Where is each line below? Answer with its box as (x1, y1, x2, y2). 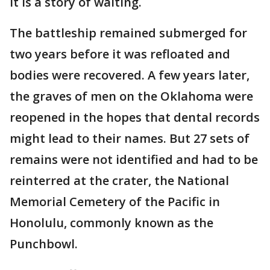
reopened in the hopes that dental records (10, 109, 260, 125)
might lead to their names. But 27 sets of (10, 130, 250, 146)
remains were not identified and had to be (10, 151, 258, 168)
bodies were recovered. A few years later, (10, 67, 250, 83)
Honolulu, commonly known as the (10, 215, 213, 231)
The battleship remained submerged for (10, 25, 247, 41)
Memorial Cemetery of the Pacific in (10, 193, 220, 210)
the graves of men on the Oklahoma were (10, 88, 253, 104)
